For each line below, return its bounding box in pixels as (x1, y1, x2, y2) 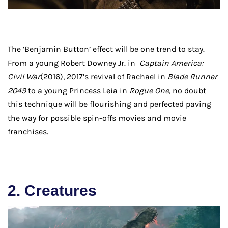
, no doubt (169, 85, 206, 95)
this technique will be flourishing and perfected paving (8, 99, 211, 109)
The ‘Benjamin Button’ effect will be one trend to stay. (8, 44, 205, 54)
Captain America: (139, 58, 204, 68)
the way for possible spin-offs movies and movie (8, 112, 186, 123)
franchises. (8, 126, 48, 136)
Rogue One (129, 85, 169, 95)
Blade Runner (167, 71, 217, 81)
